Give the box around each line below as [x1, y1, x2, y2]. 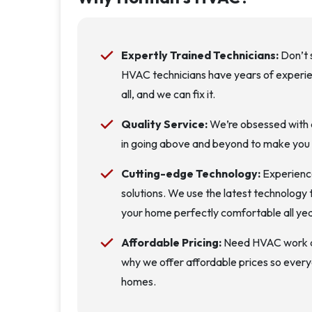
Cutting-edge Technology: [120, 166, 260, 180]
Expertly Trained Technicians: [120, 48, 279, 62]
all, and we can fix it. [120, 87, 215, 101]
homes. [120, 274, 156, 288]
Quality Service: [120, 117, 208, 131]
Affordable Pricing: [120, 235, 221, 249]
